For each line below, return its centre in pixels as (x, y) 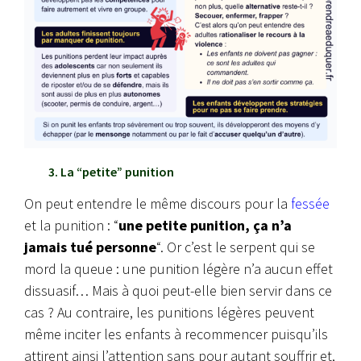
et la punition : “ (71, 226)
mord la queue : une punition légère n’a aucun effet (178, 269)
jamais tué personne (90, 247)
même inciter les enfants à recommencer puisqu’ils (176, 334)
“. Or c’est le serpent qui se (236, 247)
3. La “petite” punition (111, 172)
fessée (310, 204)
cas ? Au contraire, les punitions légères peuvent (169, 313)
